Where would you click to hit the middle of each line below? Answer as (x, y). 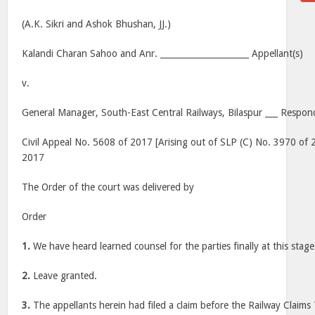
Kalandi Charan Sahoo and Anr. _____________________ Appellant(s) (163, 53)
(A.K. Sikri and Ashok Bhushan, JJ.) (97, 24)
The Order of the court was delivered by (108, 187)
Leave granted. (64, 276)
